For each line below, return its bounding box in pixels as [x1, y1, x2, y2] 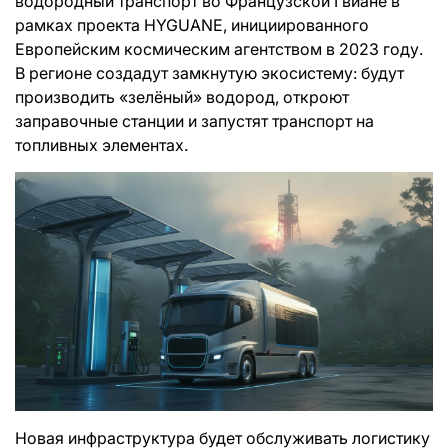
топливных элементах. [15, 135, 188, 155]
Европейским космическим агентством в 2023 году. [15, 39, 423, 59]
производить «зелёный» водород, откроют [15, 87, 349, 107]
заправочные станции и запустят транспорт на [15, 111, 374, 131]
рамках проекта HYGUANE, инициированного [15, 15, 369, 35]
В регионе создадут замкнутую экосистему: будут [15, 63, 404, 83]
